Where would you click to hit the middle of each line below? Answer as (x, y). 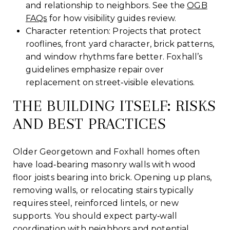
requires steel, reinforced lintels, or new (96, 203)
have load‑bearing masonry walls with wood (104, 164)
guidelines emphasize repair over (95, 69)
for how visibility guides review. (112, 18)
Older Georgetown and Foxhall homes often (107, 151)
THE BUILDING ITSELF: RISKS (114, 105)
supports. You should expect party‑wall (95, 216)
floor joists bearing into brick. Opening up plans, (112, 177)
